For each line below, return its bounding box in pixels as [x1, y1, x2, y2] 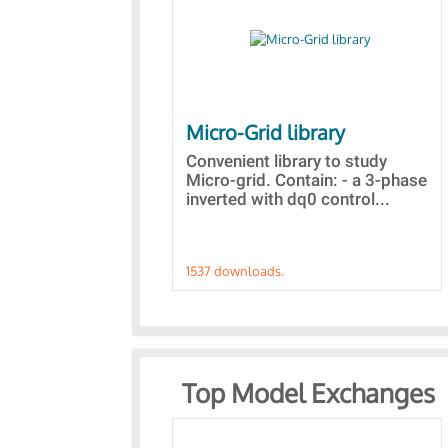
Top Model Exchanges [182, 376, 435, 409]
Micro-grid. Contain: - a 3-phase [186, 170, 427, 190]
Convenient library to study [186, 151, 387, 171]
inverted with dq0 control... [186, 189, 390, 209]
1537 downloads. [186, 263, 284, 279]
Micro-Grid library [186, 119, 345, 145]
